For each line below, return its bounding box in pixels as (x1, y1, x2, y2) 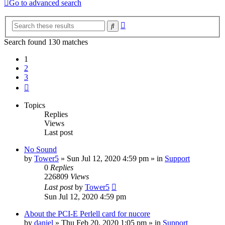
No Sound (24, 145, 57, 154)
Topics (24, 101, 45, 110)
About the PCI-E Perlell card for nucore (24, 209, 150, 218)
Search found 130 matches (4, 38, 88, 47)
